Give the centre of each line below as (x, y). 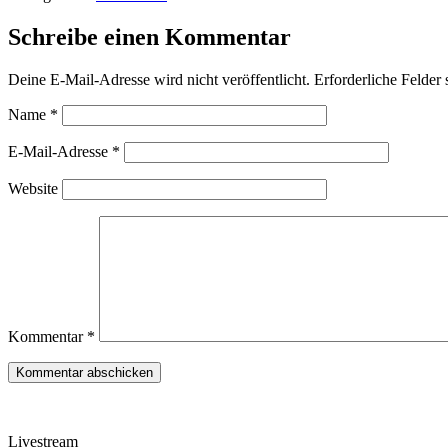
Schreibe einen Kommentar (149, 36)
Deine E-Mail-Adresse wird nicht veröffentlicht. (159, 79)
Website (33, 188)
